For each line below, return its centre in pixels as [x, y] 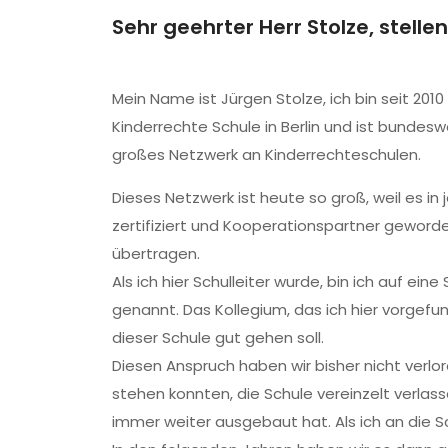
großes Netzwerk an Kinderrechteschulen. [266, 154]
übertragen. [156, 253]
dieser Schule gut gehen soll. [218, 337]
